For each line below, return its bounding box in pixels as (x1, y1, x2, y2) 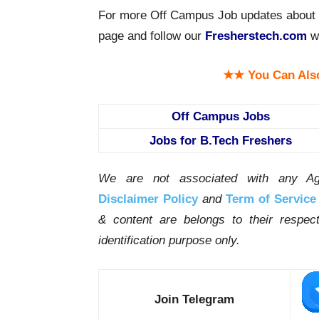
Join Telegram (155, 293, 234, 307)
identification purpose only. (98, 234, 240, 248)
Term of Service (225, 192, 316, 206)
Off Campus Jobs (171, 110, 270, 124)
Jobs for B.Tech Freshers (149, 134, 292, 148)
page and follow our (98, 29, 205, 43)
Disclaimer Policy (98, 192, 198, 206)
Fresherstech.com (205, 29, 307, 43)
